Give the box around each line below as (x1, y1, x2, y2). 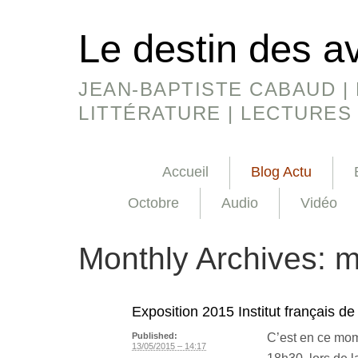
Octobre (128, 195, 179, 212)
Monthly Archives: (78, 241, 335, 276)
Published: (132, 331, 177, 341)
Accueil (162, 164, 209, 181)
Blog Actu (251, 164, 312, 181)
